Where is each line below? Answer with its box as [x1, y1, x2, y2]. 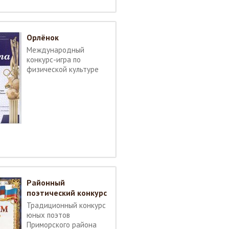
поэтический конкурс [27, 188, 107, 198]
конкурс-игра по [27, 55, 81, 64]
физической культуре [27, 64, 99, 74]
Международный [27, 45, 84, 55]
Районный [27, 177, 65, 188]
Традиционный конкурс [27, 200, 106, 210]
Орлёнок [27, 32, 59, 42]
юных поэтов [27, 210, 70, 220]
